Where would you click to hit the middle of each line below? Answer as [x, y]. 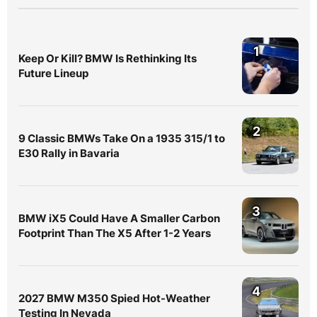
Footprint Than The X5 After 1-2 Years [115, 234]
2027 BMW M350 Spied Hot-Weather [114, 299]
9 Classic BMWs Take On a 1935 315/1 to [122, 139]
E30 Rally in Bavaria [69, 154]
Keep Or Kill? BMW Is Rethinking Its [108, 59]
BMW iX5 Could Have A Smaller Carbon [119, 219]
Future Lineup [53, 74]
